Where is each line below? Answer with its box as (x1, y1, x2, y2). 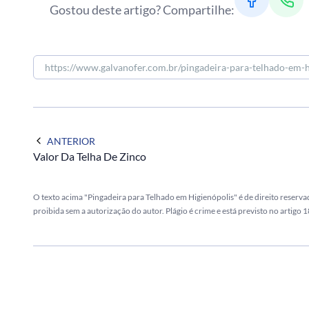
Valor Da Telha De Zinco (33, 149, 146, 163)
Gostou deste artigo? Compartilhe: (50, 1, 235, 17)
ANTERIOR (47, 134, 95, 147)
